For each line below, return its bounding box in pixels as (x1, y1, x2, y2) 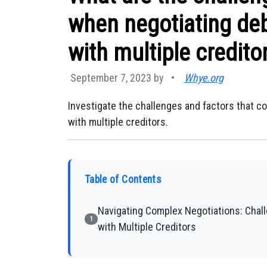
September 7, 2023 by (70, 72, 166, 84)
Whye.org (184, 72, 223, 84)
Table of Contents (85, 173, 161, 185)
